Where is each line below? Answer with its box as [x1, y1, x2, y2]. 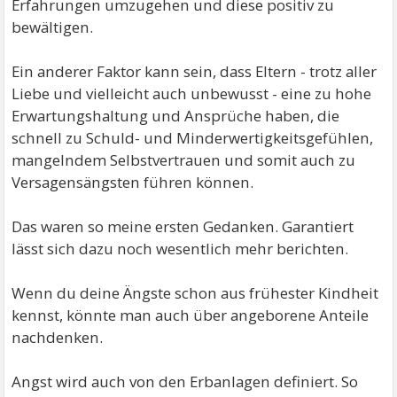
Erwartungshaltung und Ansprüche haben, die [12, 105, 340, 126]
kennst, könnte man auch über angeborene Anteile [12, 304, 370, 325]
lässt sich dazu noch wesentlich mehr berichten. [12, 237, 349, 259]
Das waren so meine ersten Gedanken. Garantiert [12, 215, 354, 237]
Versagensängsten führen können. [12, 171, 254, 192]
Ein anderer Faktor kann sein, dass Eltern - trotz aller [12, 60, 378, 82]
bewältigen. [12, 16, 94, 37]
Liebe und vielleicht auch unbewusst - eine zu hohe [12, 82, 372, 104]
